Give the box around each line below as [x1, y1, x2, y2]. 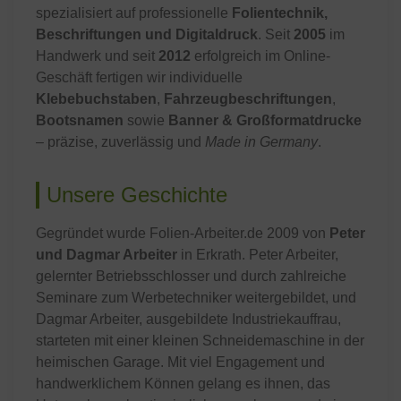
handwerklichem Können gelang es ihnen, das [36, 376, 330, 391]
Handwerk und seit [36, 48, 158, 64]
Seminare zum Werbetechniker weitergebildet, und [36, 290, 356, 305]
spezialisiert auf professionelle [36, 5, 232, 21]
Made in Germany [205, 134, 318, 149]
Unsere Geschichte [47, 183, 227, 207]
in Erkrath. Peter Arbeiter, [177, 247, 338, 262]
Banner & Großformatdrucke [168, 113, 362, 128]
